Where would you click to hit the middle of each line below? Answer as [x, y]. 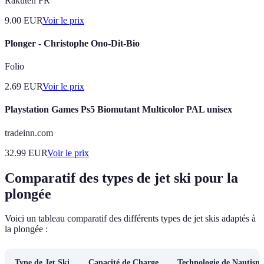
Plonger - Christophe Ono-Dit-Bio [72, 43]
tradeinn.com [29, 133]
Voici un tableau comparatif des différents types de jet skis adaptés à [130, 219]
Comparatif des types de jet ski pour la [121, 178]
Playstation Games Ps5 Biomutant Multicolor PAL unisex [118, 110]
